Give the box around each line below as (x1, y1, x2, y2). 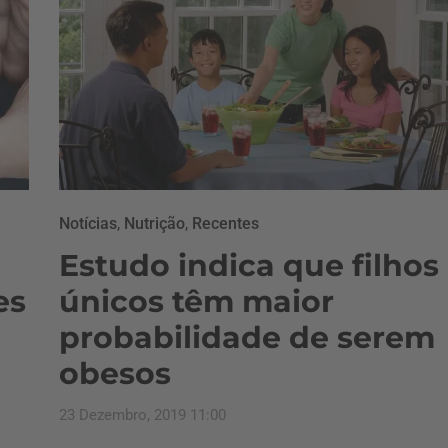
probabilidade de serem (59, 319, 435, 356)
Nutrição (124, 214, 185, 233)
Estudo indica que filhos (59, 247, 439, 284)
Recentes (192, 214, 259, 233)
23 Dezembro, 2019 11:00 (59, 406, 226, 424)
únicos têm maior (59, 283, 334, 320)
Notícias (59, 214, 117, 233)
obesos (59, 355, 171, 392)
